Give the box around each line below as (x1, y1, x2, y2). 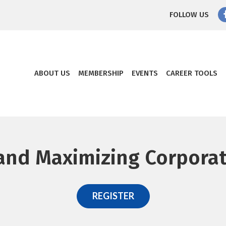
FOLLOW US (169, 10, 209, 19)
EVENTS (132, 69, 158, 78)
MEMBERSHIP (78, 69, 124, 78)
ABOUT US (34, 69, 70, 78)
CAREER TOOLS (166, 69, 217, 78)
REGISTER (92, 190, 134, 201)
